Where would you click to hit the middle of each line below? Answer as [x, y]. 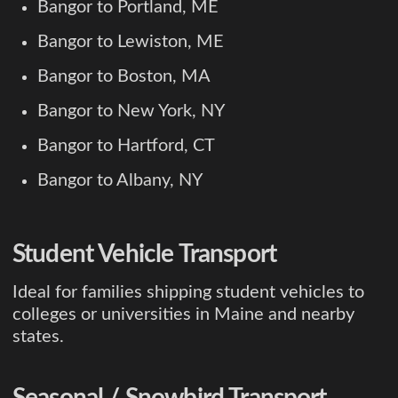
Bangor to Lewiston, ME [131, 41]
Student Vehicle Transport [144, 254]
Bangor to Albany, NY [120, 180]
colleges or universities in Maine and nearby [183, 314]
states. [38, 336]
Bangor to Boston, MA [124, 76]
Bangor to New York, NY [131, 111]
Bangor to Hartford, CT [126, 145]
